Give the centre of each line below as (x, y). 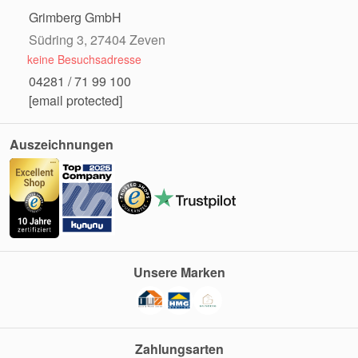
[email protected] (76, 100)
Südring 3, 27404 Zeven (97, 39)
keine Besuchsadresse (84, 59)
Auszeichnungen (62, 144)
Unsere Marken (179, 272)
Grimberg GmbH (75, 17)
